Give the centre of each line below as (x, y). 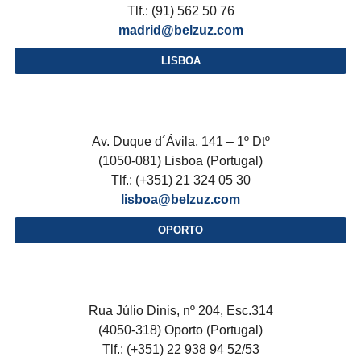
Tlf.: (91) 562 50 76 (180, 11)
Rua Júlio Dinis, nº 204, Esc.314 (180, 311)
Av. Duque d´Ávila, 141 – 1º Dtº (180, 141)
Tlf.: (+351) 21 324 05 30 (180, 180)
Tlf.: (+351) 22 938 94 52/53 (180, 349)
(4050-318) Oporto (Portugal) (180, 330)
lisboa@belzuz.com (180, 199)
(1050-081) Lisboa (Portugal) (180, 161)
